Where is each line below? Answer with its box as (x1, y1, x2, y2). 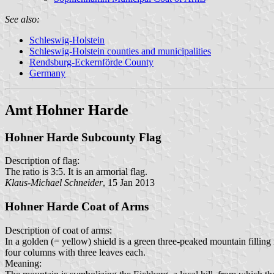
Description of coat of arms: (5, 224, 112, 235)
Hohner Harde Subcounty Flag (5, 130, 161, 144)
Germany (29, 67, 65, 78)
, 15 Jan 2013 (103, 177, 155, 188)
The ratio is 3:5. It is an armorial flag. (5, 166, 147, 177)
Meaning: (5, 257, 42, 268)
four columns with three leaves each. (5, 246, 146, 257)
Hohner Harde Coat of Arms (5, 200, 149, 213)
